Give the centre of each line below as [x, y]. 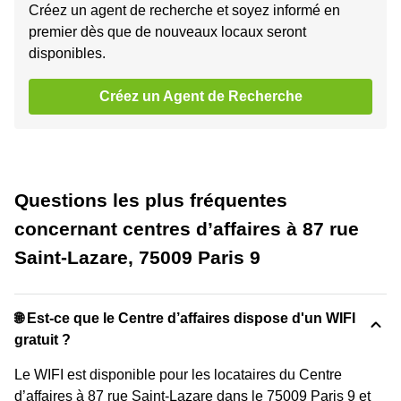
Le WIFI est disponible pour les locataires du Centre [178, 374]
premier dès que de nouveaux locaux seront [167, 31]
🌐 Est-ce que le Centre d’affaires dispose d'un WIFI [185, 318]
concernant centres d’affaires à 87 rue [187, 228]
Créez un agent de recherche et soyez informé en [184, 10]
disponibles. [67, 53]
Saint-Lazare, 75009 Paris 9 [137, 257]
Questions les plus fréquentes [151, 200]
